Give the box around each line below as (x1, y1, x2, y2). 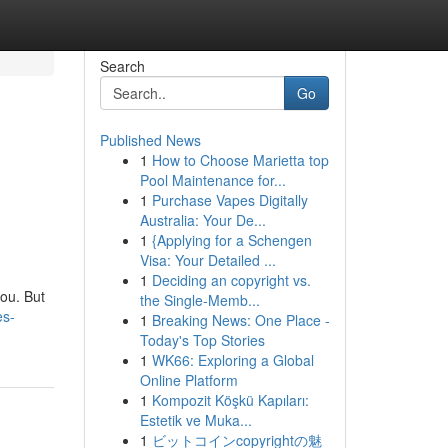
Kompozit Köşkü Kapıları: (151, 390, 309, 410)
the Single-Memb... (139, 290, 260, 310)
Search (99, 56, 145, 76)
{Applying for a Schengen (151, 230, 312, 250)
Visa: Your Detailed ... (139, 250, 276, 270)
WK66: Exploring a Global (151, 350, 314, 370)
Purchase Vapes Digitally (151, 190, 308, 210)
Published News (99, 130, 201, 150)
